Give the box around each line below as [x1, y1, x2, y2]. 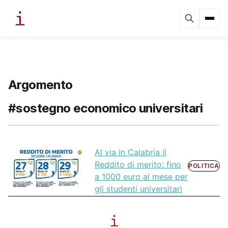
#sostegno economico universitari [8, 101, 203, 116]
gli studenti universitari [95, 184, 182, 194]
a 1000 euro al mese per [95, 172, 188, 182]
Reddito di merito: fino [95, 159, 181, 170]
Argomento [8, 77, 73, 92]
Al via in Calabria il [95, 147, 166, 158]
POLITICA [188, 162, 219, 170]
